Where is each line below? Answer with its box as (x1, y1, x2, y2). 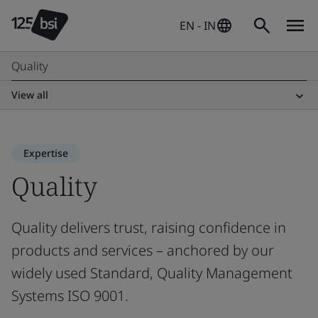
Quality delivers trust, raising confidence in (11, 218, 286, 237)
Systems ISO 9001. (11, 286, 128, 305)
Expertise (23, 146, 68, 160)
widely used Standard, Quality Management (11, 263, 292, 283)
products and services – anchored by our (11, 241, 274, 260)
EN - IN (180, 18, 216, 33)
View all (11, 88, 48, 102)
